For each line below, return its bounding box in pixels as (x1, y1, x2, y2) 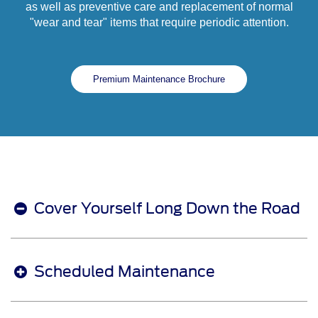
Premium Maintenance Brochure (93, 74, 225, 85)
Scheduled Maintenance (34, 263, 215, 281)
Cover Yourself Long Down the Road (34, 199, 300, 218)
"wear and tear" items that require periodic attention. (29, 16, 289, 29)
